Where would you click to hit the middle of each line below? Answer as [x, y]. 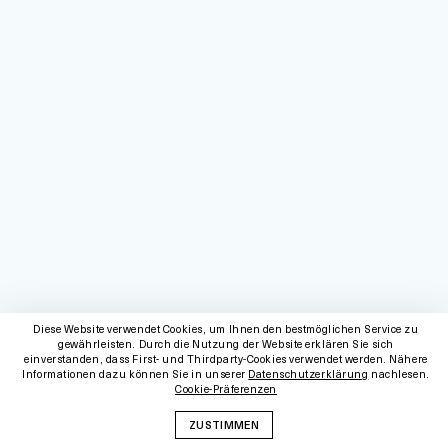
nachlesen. [399, 374]
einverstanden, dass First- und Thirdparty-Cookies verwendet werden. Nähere [226, 359]
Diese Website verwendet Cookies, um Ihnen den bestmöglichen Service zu [226, 329]
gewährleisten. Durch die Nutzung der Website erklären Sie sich [226, 344]
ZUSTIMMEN [224, 425]
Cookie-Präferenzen [226, 389]
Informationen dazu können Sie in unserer [135, 374]
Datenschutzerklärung [308, 374]
